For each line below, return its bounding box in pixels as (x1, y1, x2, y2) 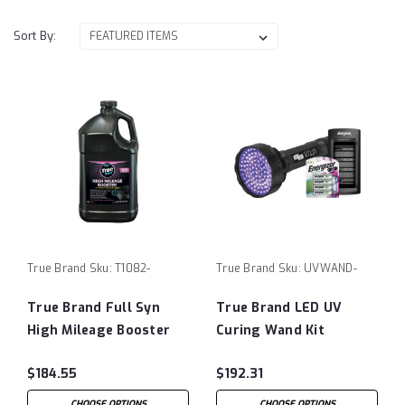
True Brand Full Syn (27, 299, 160, 316)
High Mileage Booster (27, 322, 170, 339)
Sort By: (14, 28, 56, 43)
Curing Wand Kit (216, 322, 325, 339)
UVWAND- (304, 261, 357, 276)
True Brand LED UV (216, 299, 343, 316)
